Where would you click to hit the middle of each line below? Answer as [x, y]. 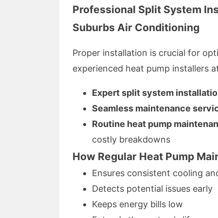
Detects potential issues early [152, 189]
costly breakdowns [131, 139]
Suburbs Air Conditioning [136, 27]
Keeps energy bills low [137, 204]
